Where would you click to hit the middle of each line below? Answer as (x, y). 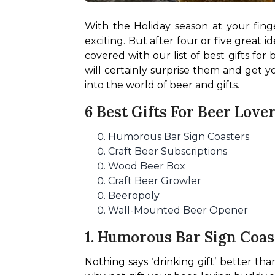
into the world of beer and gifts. (162, 85)
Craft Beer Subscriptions (168, 151)
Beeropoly (134, 196)
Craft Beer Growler (155, 181)
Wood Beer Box (147, 166)
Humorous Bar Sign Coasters (179, 137)
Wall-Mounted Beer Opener (178, 210)
